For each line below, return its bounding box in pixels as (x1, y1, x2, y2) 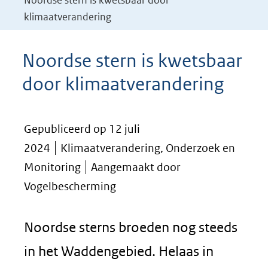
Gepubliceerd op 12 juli (24, 122, 140, 136)
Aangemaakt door (91, 160, 181, 174)
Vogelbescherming (24, 179, 116, 193)
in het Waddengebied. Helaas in (24, 243, 214, 259)
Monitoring (24, 160, 81, 174)
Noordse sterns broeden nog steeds (24, 219, 237, 235)
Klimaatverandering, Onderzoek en (60, 141, 235, 155)
